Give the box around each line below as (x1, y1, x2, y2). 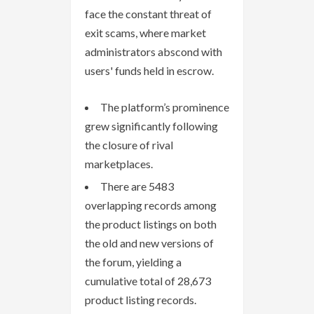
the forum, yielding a (85, 254, 182, 268)
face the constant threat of (85, 6, 212, 20)
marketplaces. (85, 156, 153, 170)
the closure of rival (85, 137, 173, 151)
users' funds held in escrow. (85, 63, 214, 77)
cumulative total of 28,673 (85, 273, 211, 287)
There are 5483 (100, 179, 174, 193)
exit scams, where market (85, 25, 206, 39)
